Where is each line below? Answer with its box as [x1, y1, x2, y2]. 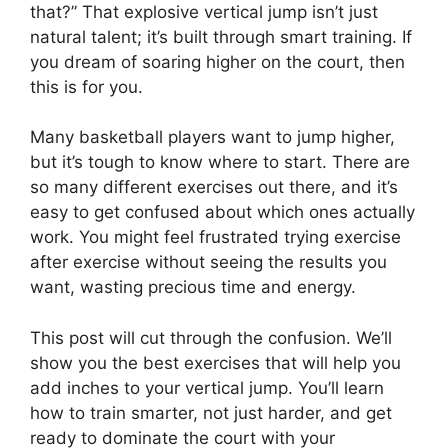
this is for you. [30, 76, 143, 97]
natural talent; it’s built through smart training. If [30, 26, 412, 47]
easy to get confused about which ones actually [30, 202, 415, 222]
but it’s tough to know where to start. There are [30, 152, 410, 172]
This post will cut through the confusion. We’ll [30, 327, 392, 348]
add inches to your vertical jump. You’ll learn [30, 377, 384, 398]
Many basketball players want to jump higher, [30, 127, 395, 147]
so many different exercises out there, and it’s [30, 177, 398, 197]
